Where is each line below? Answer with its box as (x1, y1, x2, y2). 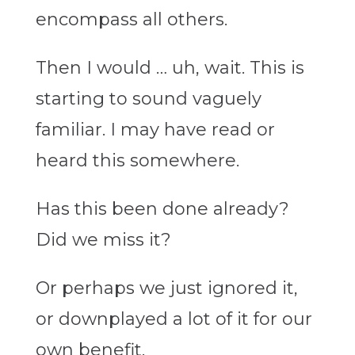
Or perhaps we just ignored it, (35, 277, 298, 300)
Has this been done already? (35, 198, 289, 220)
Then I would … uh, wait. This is (35, 57, 304, 79)
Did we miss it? (35, 229, 171, 251)
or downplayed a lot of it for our (35, 308, 312, 330)
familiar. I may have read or (35, 119, 275, 141)
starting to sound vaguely (35, 88, 261, 110)
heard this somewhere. (35, 150, 239, 172)
